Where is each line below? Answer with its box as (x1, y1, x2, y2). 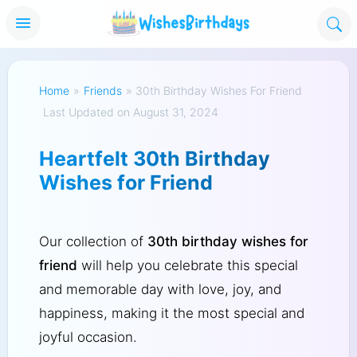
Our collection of (38, 233, 147, 249)
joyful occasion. (38, 328, 137, 345)
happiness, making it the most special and (38, 304, 304, 321)
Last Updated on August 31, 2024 (42, 105, 218, 120)
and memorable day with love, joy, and (38, 280, 281, 297)
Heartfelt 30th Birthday (38, 147, 270, 171)
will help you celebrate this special (76, 257, 298, 273)
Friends (83, 84, 122, 98)
